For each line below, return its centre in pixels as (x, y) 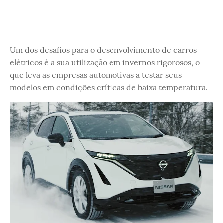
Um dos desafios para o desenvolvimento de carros (103, 50)
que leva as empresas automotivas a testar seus (96, 75)
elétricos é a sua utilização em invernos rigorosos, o (105, 62)
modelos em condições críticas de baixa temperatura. (109, 87)
